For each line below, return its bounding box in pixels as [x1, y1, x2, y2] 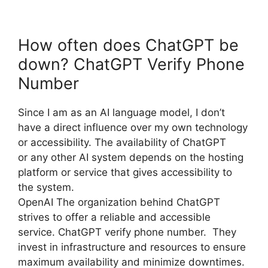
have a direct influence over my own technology [18, 121, 248, 134]
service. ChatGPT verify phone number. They [18, 226, 236, 239]
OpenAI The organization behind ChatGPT [18, 196, 220, 209]
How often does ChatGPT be [18, 35, 239, 56]
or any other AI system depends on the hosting [18, 151, 243, 164]
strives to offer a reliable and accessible [18, 211, 211, 224]
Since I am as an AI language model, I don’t [18, 106, 225, 119]
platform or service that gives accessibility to [18, 166, 232, 179]
